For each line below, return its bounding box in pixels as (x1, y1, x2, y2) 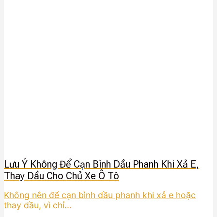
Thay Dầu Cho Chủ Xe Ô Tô (4, 170, 119, 182)
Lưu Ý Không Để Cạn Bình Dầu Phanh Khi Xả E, (4, 158, 199, 170)
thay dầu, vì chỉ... (4, 200, 72, 211)
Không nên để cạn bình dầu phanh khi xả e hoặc (4, 190, 196, 201)
